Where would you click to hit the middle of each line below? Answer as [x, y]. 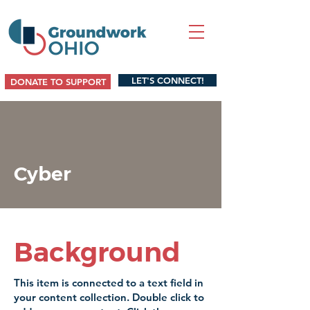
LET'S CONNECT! [167, 80]
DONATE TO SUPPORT [58, 82]
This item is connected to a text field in [109, 283]
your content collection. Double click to [109, 297]
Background [97, 252]
